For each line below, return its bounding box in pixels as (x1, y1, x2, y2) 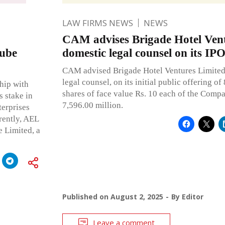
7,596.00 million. (62, 100, 123, 110)
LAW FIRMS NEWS (62, 17, 133, 29)
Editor (181, 191, 203, 201)
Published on (62, 191, 110, 201)
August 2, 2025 (110, 191, 163, 201)
